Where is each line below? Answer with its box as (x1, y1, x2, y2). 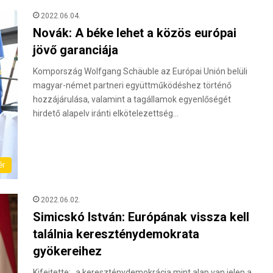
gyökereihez (33, 243, 102, 258)
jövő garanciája (33, 43, 118, 58)
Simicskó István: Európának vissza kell (33, 209, 249, 224)
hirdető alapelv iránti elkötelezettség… (33, 108, 179, 119)
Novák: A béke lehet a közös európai (33, 26, 236, 41)
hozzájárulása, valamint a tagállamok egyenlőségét (33, 94, 231, 105)
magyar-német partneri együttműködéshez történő (33, 80, 232, 91)
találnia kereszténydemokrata (33, 226, 199, 241)
